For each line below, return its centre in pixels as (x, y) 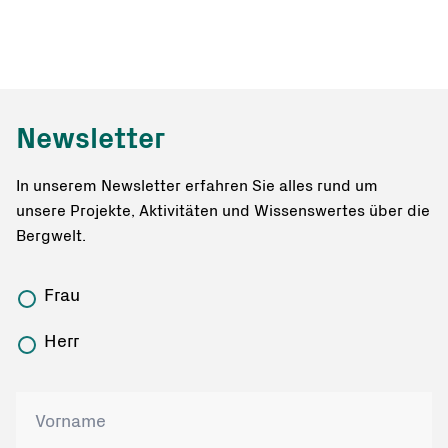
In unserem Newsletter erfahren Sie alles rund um (197, 185)
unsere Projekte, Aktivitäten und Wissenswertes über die (223, 210)
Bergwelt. (51, 235)
